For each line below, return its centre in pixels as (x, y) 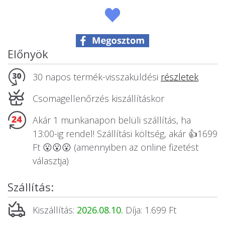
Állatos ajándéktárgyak (49, 8)
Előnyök (28, 54)
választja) (51, 161)
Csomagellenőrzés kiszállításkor (98, 98)
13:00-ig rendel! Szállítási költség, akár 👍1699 (125, 134)
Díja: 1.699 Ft (151, 210)
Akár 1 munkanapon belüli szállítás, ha (112, 120)
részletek (180, 77)
